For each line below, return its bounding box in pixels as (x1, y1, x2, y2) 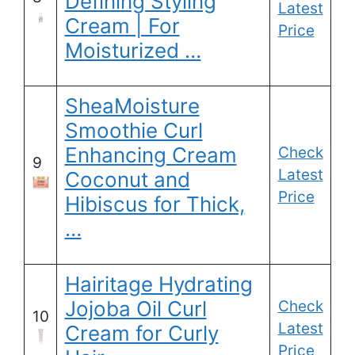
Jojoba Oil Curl (64, 296, 207, 322)
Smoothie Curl (64, 118, 203, 143)
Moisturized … (64, 38, 201, 63)
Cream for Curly (64, 321, 219, 346)
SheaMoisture (64, 94, 200, 119)
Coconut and (64, 167, 190, 193)
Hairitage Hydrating (64, 272, 253, 297)
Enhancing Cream (64, 143, 237, 168)
